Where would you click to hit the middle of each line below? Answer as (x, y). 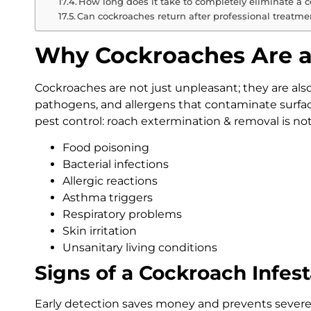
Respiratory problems (122, 215)
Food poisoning (106, 148)
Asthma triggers (108, 198)
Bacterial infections (116, 165)
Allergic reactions (110, 181)
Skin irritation (100, 231)
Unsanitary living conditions (140, 248)
